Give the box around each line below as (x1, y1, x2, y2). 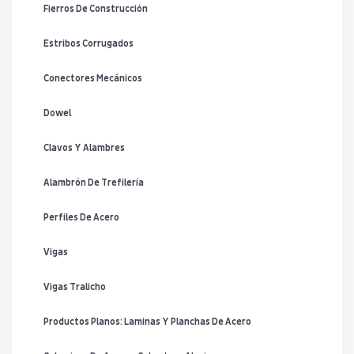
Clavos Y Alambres (43, 142, 126, 154)
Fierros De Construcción (43, 3, 149, 15)
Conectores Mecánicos (43, 73, 144, 85)
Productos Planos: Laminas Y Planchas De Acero (43, 316, 253, 328)
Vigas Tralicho (43, 281, 107, 293)
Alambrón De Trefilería (43, 177, 145, 189)
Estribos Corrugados (43, 38, 135, 50)
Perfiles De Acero (43, 212, 121, 224)
